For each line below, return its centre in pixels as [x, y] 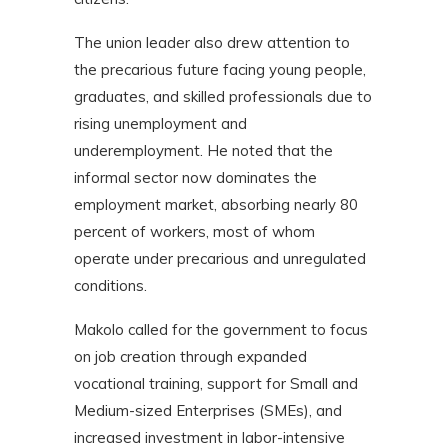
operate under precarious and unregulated [220, 258]
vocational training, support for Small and [216, 383]
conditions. [110, 285]
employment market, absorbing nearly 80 [216, 204]
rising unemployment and [160, 123]
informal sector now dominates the [195, 177]
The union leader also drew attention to [212, 42]
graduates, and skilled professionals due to [223, 96]
